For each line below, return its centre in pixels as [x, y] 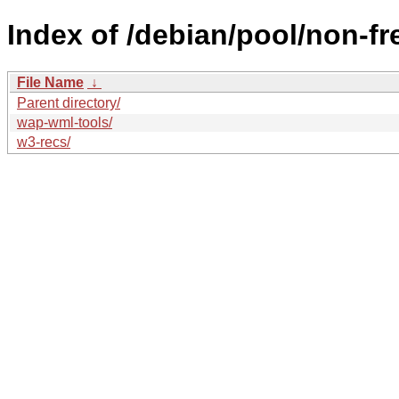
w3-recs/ [44, 142]
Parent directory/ [69, 102]
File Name [50, 82]
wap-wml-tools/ [65, 122]
